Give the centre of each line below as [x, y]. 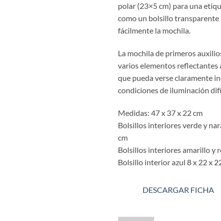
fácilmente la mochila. [154, 31]
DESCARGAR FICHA [178, 189]
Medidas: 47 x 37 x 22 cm [160, 112]
